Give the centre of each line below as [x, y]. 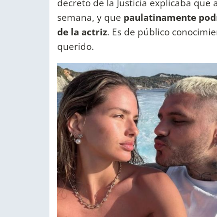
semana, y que [90, 17]
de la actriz [82, 31]
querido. [77, 46]
